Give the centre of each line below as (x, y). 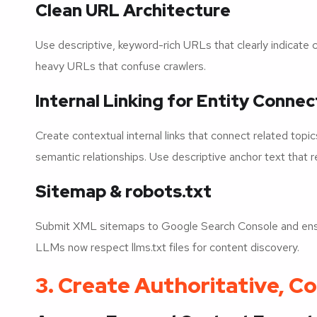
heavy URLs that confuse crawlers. (121, 66)
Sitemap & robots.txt (123, 191)
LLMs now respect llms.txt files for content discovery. (167, 247)
